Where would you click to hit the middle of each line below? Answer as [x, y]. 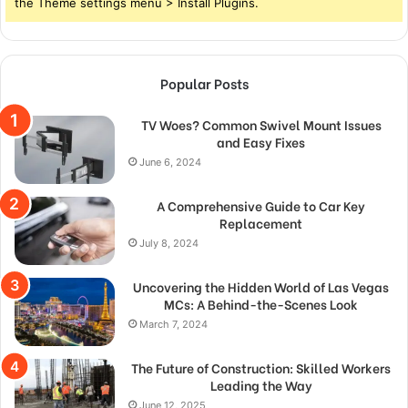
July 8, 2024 [169, 244]
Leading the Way [261, 385]
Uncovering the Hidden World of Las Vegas [261, 287]
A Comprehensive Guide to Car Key [261, 206]
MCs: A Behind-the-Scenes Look [261, 304]
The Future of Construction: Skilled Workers [261, 368]
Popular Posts [204, 83]
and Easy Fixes [261, 142]
